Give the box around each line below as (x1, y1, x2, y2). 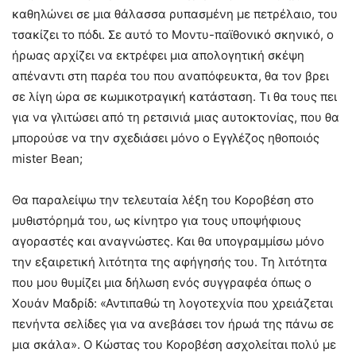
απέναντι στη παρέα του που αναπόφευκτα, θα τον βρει (12, 68, 329, 83)
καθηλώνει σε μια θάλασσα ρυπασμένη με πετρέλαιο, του (12, 6, 338, 21)
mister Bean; (12, 150, 83, 166)
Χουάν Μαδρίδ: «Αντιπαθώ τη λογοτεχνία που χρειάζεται (12, 295, 333, 311)
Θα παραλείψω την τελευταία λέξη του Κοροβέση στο (12, 192, 314, 207)
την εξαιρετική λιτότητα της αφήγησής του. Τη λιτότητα (12, 253, 327, 269)
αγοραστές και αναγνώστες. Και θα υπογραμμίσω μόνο (12, 233, 324, 249)
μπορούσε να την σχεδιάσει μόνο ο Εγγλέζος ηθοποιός (12, 130, 319, 145)
